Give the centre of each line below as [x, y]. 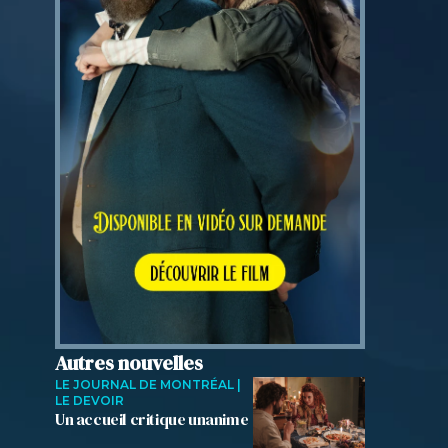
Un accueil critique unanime [152, 419]
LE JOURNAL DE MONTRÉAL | [148, 384]
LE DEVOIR [89, 400]
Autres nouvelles [129, 363]
